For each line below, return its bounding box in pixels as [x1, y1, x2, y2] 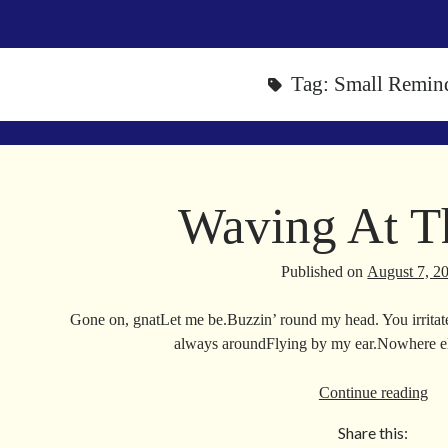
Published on [281, 263, 368, 280]
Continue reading [318, 384, 428, 401]
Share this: [338, 423, 409, 442]
